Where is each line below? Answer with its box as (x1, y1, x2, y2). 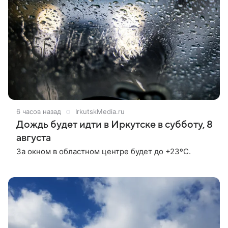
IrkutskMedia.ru (75, 107, 125, 116)
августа (16, 132, 51, 144)
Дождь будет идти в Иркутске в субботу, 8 (16, 119, 213, 130)
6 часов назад (16, 107, 61, 116)
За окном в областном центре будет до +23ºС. (16, 146, 191, 156)
